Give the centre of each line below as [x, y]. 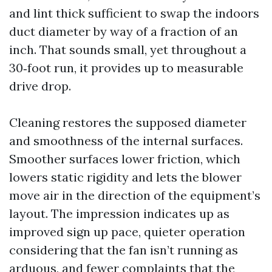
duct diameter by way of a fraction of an [124, 31]
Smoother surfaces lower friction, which [125, 159]
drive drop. [40, 86]
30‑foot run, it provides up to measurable [126, 68]
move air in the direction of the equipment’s [135, 195]
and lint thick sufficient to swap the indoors [134, 13]
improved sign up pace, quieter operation [127, 232]
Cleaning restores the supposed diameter [128, 122]
